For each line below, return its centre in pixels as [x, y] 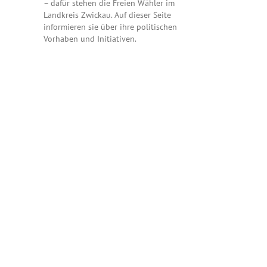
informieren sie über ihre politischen [110, 27]
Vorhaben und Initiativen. [90, 39]
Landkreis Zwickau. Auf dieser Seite [107, 15]
